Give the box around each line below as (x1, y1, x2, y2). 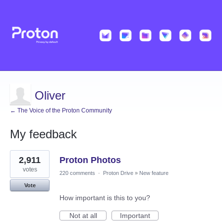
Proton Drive (103, 170, 133, 176)
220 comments (59, 170, 95, 176)
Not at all (69, 212, 97, 220)
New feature (139, 170, 168, 176)
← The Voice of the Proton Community (10, 107, 112, 114)
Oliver (35, 89, 65, 103)
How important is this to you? (59, 194, 150, 202)
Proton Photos (59, 155, 121, 166)
